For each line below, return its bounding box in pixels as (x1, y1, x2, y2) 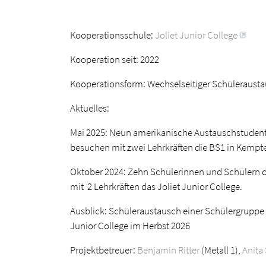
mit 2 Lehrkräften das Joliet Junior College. (70, 179, 242, 193)
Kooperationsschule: (70, 28, 155, 42)
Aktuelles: (70, 101, 109, 115)
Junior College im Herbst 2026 (70, 218, 190, 232)
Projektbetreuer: (70, 243, 137, 256)
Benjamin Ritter (137, 243, 199, 256)
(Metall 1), (199, 243, 242, 256)
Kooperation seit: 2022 (70, 52, 159, 66)
